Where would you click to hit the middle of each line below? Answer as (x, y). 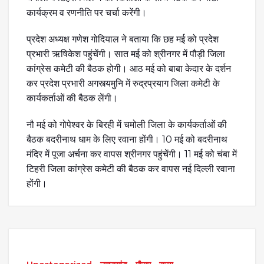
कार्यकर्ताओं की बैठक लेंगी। (72, 98)
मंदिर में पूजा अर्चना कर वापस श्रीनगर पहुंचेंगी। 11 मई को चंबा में (132, 154)
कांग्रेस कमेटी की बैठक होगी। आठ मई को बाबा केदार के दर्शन (129, 68)
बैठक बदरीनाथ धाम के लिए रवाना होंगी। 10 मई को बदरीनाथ (127, 139)
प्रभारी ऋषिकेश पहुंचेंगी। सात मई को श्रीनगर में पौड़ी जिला (126, 54)
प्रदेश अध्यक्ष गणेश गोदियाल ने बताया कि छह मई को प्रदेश (123, 39)
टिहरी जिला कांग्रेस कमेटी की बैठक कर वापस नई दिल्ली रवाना (131, 169)
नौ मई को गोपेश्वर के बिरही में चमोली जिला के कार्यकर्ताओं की (127, 124)
